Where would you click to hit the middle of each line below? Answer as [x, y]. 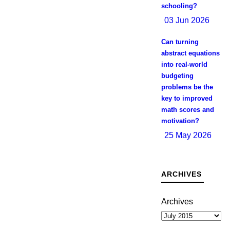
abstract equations [190, 53]
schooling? [179, 6]
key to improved [187, 98]
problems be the [187, 87]
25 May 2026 [188, 135]
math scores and [187, 110]
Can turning [180, 42]
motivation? [180, 121]
